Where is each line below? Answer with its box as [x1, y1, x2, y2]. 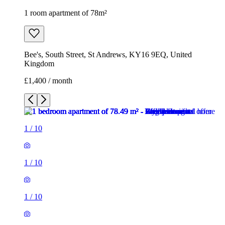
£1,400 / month [24, 76, 72, 85]
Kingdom [24, 59, 54, 68]
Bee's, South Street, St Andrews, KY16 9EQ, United [24, 50, 192, 59]
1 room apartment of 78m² [24, 8, 107, 17]
